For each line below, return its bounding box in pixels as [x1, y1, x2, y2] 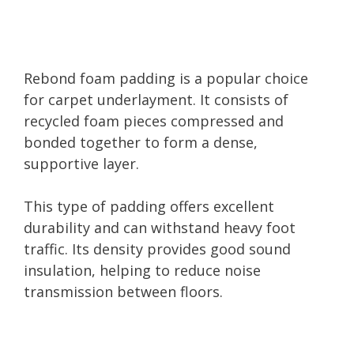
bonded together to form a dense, [24, 132, 258, 152]
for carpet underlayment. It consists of [24, 89, 288, 109]
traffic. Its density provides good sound [24, 239, 291, 258]
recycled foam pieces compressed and [24, 111, 284, 130]
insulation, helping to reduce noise [24, 260, 261, 280]
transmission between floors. [24, 281, 223, 301]
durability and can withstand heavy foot [24, 217, 296, 237]
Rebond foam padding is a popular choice [24, 68, 308, 88]
